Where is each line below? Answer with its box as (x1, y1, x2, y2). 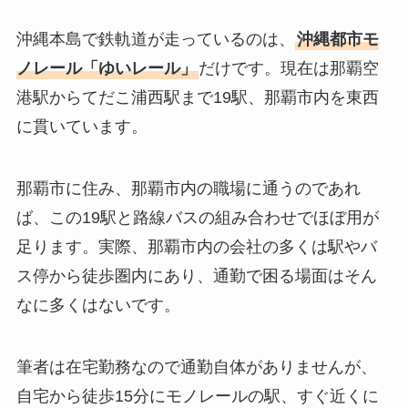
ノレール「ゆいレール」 (15, 58, 197, 77)
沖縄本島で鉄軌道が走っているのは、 (15, 29, 295, 48)
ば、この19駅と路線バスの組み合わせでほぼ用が (15, 208, 379, 227)
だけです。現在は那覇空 (198, 58, 379, 77)
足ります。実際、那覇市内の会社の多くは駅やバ (15, 237, 377, 256)
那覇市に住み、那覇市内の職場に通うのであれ (15, 178, 361, 198)
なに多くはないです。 (15, 295, 180, 314)
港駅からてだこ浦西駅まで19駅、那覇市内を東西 (15, 87, 379, 107)
